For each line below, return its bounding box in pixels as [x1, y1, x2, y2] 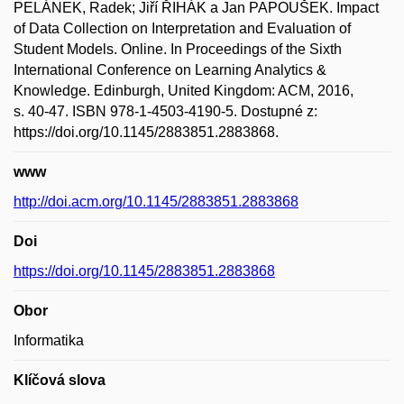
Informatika [14, 333, 84, 348]
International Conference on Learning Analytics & [14, 62, 326, 78]
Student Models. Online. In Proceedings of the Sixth [14, 41, 342, 57]
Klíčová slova [14, 372, 106, 388]
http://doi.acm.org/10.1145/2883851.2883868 [14, 194, 298, 209]
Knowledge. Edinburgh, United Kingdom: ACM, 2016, [14, 83, 353, 98]
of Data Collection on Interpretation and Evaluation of [14, 21, 351, 36]
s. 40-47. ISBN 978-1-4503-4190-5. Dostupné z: [14, 104, 317, 119]
